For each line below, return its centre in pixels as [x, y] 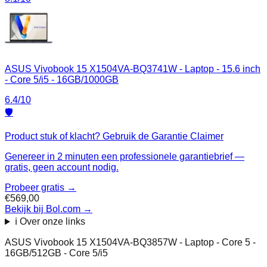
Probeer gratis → [41, 188]
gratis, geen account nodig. [62, 167]
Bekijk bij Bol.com [43, 209]
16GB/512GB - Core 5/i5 [56, 253]
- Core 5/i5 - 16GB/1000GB [62, 80]
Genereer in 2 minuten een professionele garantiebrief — [125, 157]
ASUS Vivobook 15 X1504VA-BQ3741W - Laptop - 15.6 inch [133, 69]
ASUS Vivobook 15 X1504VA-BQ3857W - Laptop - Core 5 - [130, 243]
